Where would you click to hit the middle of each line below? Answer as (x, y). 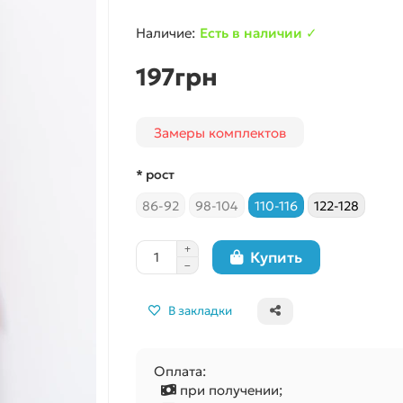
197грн (176, 77)
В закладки (200, 311)
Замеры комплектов (219, 132)
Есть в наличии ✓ (258, 33)
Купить (276, 257)
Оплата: (179, 371)
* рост (155, 175)
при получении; (229, 390)
